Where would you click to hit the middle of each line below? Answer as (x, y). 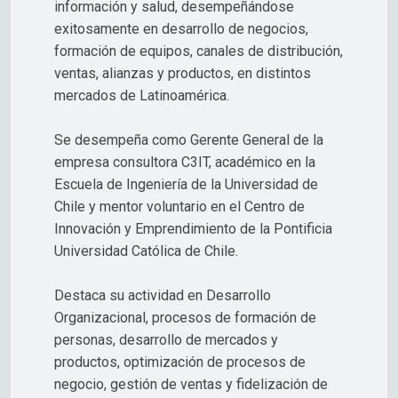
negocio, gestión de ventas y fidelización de (191, 384)
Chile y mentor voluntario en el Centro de (179, 206)
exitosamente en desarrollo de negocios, (181, 28)
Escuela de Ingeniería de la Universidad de (186, 184)
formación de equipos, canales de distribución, (199, 51)
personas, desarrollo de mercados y (166, 339)
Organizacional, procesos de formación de (185, 317)
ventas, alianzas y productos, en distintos (183, 73)
